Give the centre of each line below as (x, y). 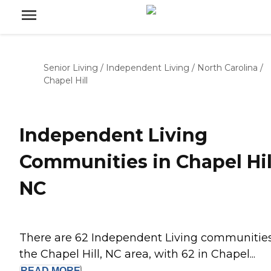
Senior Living (71, 68)
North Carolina (227, 68)
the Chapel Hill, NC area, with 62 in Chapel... (137, 254)
